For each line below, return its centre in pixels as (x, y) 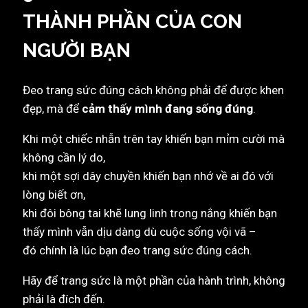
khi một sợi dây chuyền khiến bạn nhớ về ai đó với (148, 176)
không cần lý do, (64, 158)
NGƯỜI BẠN (77, 50)
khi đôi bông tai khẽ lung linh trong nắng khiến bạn (150, 213)
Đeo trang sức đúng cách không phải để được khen (153, 90)
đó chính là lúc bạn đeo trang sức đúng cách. (137, 251)
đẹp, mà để (52, 109)
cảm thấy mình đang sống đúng (167, 109)
